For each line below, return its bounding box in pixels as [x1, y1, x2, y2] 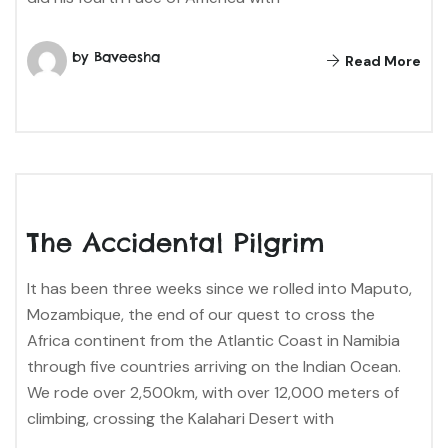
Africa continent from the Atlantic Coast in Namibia [27, 329, 400, 351]
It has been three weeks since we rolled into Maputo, [27, 277, 412, 299]
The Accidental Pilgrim [27, 225, 325, 259]
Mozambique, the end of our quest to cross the [27, 303, 375, 325]
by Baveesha [72, 47, 160, 66]
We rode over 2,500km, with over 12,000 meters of [27, 381, 399, 403]
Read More [342, 51, 421, 70]
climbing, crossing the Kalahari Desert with [27, 407, 334, 429]
